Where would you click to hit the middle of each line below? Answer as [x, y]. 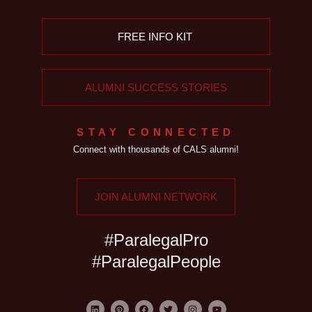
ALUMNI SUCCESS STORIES [156, 87]
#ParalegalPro [156, 240]
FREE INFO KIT [155, 36]
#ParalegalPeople [156, 261]
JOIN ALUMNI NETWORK [156, 196]
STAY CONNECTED [156, 132]
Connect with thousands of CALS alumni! [156, 149]
